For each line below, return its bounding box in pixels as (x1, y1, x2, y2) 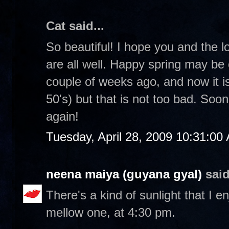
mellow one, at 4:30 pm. (46, 205, 175, 219)
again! (46, 109, 79, 123)
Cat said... (46, 19, 104, 33)
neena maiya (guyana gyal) (46, 167, 202, 181)
